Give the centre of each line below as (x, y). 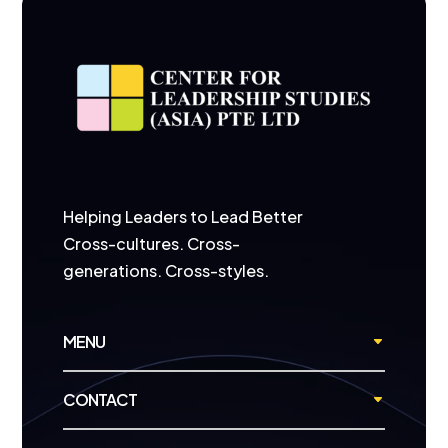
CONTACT (99, 399)
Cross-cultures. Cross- (151, 243)
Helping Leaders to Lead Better (182, 216)
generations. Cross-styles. (165, 270)
